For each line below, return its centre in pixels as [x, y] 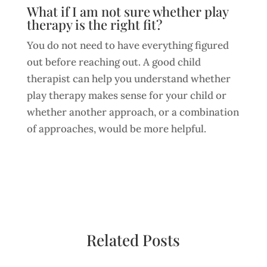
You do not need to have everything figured [128, 45]
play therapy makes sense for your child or [126, 95]
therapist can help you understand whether [128, 79]
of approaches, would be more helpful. [116, 129]
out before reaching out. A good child [114, 62]
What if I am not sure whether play [127, 11]
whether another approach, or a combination [133, 112]
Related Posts [133, 240]
